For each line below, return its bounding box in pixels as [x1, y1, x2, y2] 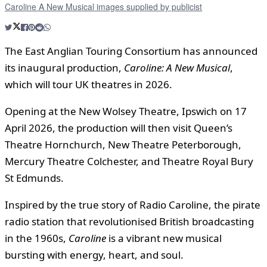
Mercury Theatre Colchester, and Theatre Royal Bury [5, 154, 253, 169]
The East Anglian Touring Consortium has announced [5, 44, 257, 58]
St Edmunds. [5, 171, 64, 185]
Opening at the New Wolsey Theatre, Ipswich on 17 [5, 104, 247, 119]
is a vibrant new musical [106, 231, 222, 246]
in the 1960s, [5, 231, 69, 246]
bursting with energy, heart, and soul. [5, 248, 184, 262]
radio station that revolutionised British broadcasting [5, 215, 254, 229]
